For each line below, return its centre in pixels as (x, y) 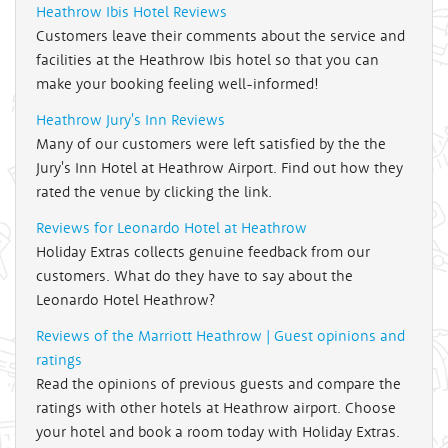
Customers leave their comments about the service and (220, 36)
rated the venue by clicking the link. (154, 192)
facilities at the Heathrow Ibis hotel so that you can (207, 60)
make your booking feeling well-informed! (177, 84)
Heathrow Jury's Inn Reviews (130, 120)
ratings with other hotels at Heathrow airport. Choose (216, 408)
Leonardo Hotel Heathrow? (125, 300)
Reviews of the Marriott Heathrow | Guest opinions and (220, 336)
